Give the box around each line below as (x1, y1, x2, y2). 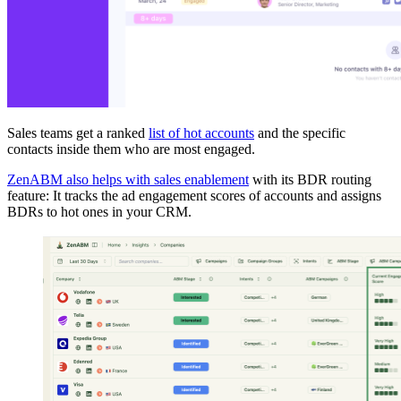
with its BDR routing (249, 172, 371, 188)
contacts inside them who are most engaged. (7, 141, 255, 158)
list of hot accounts (149, 125, 254, 141)
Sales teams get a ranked (7, 125, 149, 141)
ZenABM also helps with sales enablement (7, 172, 249, 188)
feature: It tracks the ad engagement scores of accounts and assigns (7, 188, 381, 204)
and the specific (254, 125, 346, 141)
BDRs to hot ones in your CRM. (7, 204, 192, 220)
